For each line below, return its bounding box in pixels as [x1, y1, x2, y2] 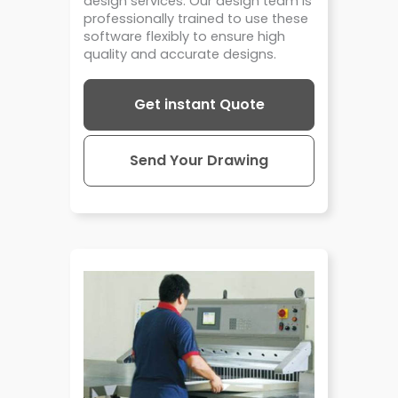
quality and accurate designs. [84, 45, 276, 64]
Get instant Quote [133, 93, 265, 115]
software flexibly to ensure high [84, 28, 285, 46]
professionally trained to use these [84, 10, 308, 28]
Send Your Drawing [130, 149, 268, 171]
